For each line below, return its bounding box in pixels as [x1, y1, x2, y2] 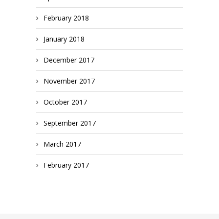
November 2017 [44, 76, 95, 86]
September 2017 [44, 118, 96, 128]
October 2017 [44, 97, 87, 107]
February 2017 [44, 160, 89, 170]
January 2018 [44, 34, 85, 44]
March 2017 [44, 139, 81, 149]
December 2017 [44, 55, 94, 65]
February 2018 [44, 13, 89, 23]
